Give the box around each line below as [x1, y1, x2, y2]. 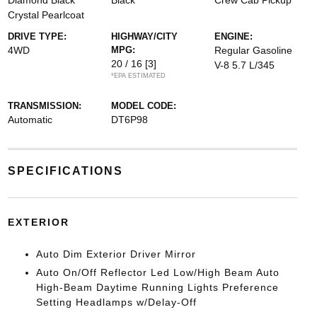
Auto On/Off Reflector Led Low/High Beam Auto [35, 267, 279, 278]
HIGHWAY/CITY [110, 31, 178, 42]
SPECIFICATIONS [7, 165, 123, 177]
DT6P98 [110, 114, 148, 125]
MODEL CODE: [110, 100, 176, 111]
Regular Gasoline [214, 45, 293, 56]
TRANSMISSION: [7, 100, 81, 111]
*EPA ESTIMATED [110, 72, 166, 79]
